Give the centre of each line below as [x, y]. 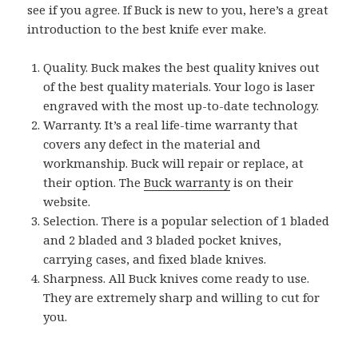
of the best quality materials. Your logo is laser [179, 87]
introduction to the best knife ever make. [147, 29]
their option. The [94, 183]
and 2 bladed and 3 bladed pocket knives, [163, 240]
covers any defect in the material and [152, 144]
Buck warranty [187, 183]
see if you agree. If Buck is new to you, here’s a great [178, 10]
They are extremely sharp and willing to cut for [182, 298]
